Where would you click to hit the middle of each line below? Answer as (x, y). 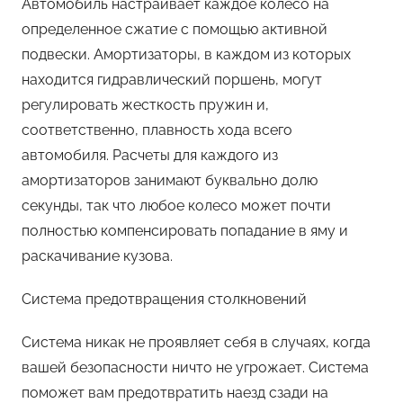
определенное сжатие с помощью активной (175, 30)
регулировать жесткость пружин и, (145, 105)
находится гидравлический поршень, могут (172, 80)
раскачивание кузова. (97, 256)
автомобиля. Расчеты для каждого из (150, 156)
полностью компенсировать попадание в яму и (185, 231)
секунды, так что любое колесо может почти (176, 206)
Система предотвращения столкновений (164, 300)
